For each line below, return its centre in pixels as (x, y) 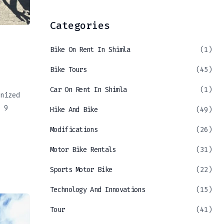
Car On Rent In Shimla (88, 90)
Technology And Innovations (97, 190)
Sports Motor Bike (81, 170)
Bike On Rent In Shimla (90, 50)
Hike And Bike (74, 110)
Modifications (74, 130)
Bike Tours (68, 70)
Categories (80, 26)
